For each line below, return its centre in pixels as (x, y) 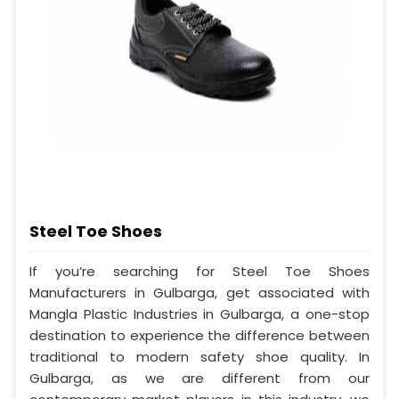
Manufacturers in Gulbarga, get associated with (199, 293)
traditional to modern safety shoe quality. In (199, 357)
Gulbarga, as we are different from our (199, 379)
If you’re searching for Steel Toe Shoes (199, 272)
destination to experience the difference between (199, 336)
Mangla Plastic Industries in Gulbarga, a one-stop (199, 314)
